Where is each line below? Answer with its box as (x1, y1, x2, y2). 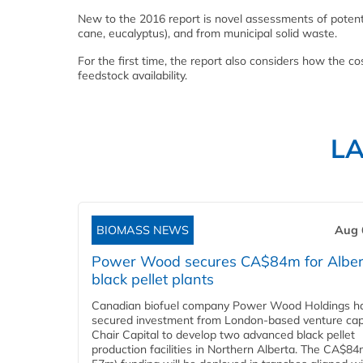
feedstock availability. (78, 68, 187, 83)
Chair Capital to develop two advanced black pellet (92, 327, 355, 343)
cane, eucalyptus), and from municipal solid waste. (78, 26, 337, 41)
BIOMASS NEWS (96, 223, 189, 238)
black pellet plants (92, 270, 214, 289)
